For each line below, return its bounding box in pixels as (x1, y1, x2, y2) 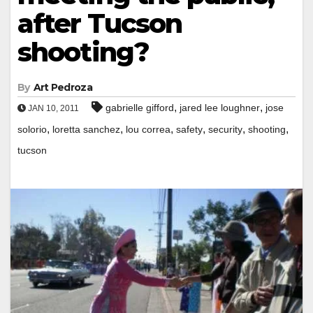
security (208, 123, 242, 135)
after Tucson (17, 6, 182, 40)
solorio (17, 123, 47, 135)
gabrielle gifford (105, 101, 174, 113)
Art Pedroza (33, 80, 92, 94)
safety (176, 123, 203, 135)
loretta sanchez (52, 123, 120, 135)
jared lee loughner (180, 101, 260, 113)
